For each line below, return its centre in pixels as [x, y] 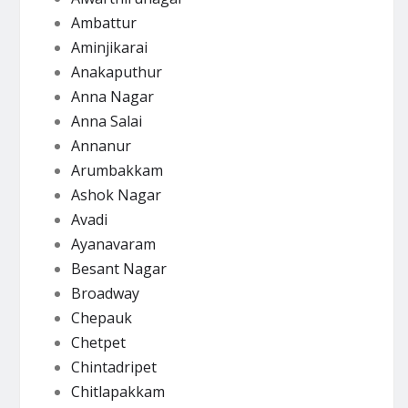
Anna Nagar [112, 96]
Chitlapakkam [117, 391]
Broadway [105, 293]
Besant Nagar [118, 268]
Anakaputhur [116, 71]
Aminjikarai [109, 47]
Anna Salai [106, 121]
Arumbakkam [117, 170]
